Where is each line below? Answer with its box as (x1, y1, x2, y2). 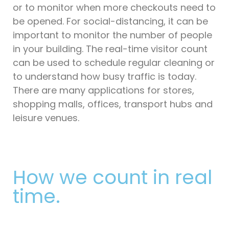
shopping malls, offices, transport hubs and (13, 97, 213, 110)
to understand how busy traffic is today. (13, 70, 196, 83)
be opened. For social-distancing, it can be (13, 14, 208, 28)
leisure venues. (13, 111, 79, 124)
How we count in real (13, 164, 212, 191)
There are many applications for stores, (13, 83, 194, 97)
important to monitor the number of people (13, 28, 212, 41)
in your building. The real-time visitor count (13, 42, 208, 55)
